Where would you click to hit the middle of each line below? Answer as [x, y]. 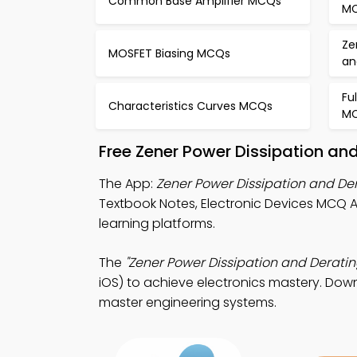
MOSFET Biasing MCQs [169, 53]
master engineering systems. [188, 302]
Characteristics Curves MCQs [190, 106]
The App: [127, 184]
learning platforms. [157, 224]
